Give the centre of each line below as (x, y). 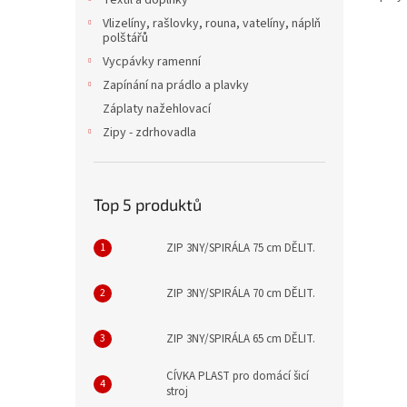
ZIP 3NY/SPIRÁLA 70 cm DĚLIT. (241, 293)
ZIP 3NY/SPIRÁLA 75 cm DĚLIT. (241, 248)
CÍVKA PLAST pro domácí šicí (238, 376)
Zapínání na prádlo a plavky (176, 85)
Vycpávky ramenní (152, 62)
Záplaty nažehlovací (157, 109)
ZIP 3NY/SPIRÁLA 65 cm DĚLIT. (241, 338)
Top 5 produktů (148, 204)
